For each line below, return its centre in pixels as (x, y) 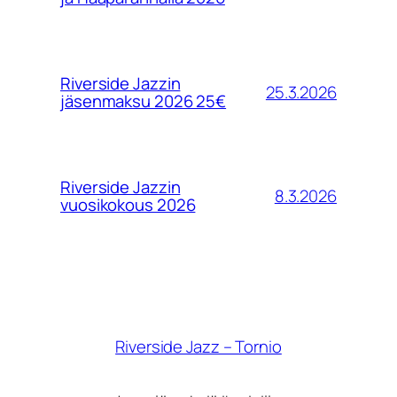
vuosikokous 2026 (128, 205)
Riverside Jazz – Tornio (198, 347)
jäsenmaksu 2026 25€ (144, 101)
